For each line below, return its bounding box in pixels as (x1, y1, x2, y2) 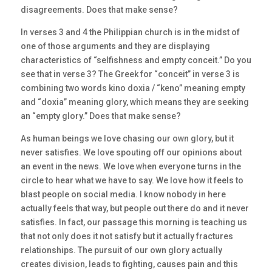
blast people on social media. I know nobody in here (20, 189, 226, 200)
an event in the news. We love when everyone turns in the (20, 161, 241, 172)
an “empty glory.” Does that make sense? (20, 111, 181, 121)
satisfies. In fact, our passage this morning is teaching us (20, 217, 247, 228)
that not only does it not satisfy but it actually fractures (20, 231, 233, 242)
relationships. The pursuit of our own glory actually (20, 245, 222, 256)
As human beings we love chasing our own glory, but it (20, 134, 234, 144)
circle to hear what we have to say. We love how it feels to (20, 175, 243, 186)
